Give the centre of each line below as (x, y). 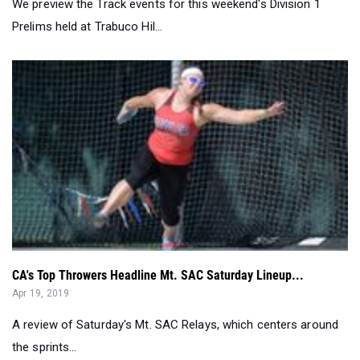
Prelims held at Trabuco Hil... (88, 27)
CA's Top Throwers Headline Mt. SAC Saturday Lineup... (158, 275)
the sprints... (45, 347)
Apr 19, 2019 (41, 293)
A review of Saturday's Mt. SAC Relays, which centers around (175, 324)
